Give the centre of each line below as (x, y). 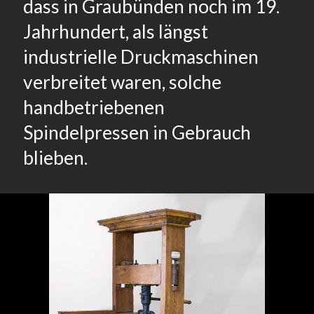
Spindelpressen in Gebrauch (137, 132)
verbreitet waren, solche (122, 82)
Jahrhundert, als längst (116, 32)
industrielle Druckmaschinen (141, 57)
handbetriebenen (94, 107)
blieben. (55, 158)
